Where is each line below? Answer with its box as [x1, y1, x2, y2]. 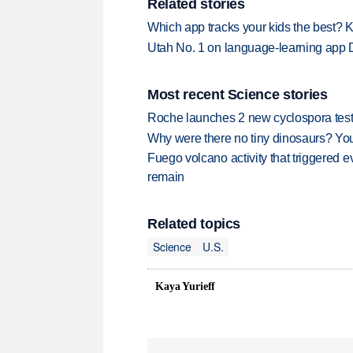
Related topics [147, 216, 241, 232]
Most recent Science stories [147, 86, 328, 102]
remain [147, 170, 185, 184]
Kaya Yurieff [155, 281, 216, 293]
